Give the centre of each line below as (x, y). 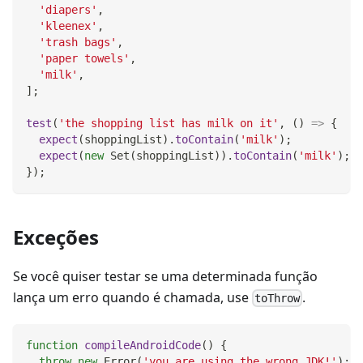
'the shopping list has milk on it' (169, 123)
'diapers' (68, 9)
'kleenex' (68, 26)
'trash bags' (78, 42)
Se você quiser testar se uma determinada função (165, 276)
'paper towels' (84, 58)
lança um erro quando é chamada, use (132, 297)
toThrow (278, 299)
